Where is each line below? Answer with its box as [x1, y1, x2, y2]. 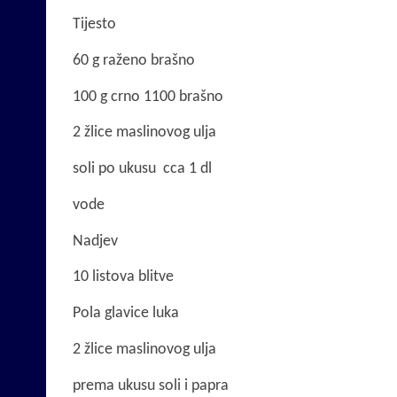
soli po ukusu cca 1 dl [73, 160, 212, 178]
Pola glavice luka [73, 305, 179, 323]
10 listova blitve [73, 269, 174, 286]
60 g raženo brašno [73, 51, 195, 69]
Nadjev [73, 232, 118, 250]
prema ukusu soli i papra [73, 377, 229, 394]
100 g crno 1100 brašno [73, 88, 223, 105]
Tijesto [73, 15, 116, 33]
